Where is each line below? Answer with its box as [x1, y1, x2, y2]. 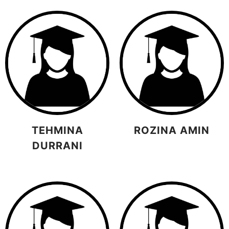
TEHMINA [31, 124, 83, 137]
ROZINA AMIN [134, 124, 210, 137]
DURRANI [32, 140, 83, 152]
